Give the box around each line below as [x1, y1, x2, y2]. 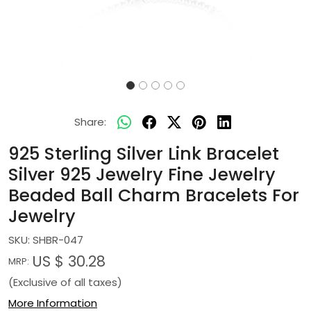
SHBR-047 [33, 233, 83, 247]
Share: [74, 115, 106, 129]
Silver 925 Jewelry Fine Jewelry [8, 162, 276, 187]
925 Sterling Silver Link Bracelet [8, 142, 279, 166]
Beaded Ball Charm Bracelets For [8, 183, 299, 208]
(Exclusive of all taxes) [8, 275, 122, 289]
